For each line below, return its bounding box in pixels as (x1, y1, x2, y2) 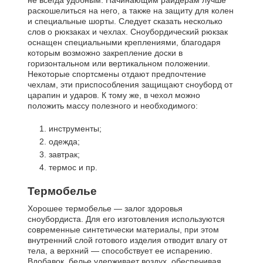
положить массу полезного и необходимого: (28, 100, 198, 110)
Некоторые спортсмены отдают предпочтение (28, 69, 207, 79)
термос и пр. (49, 163, 98, 173)
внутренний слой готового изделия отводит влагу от (28, 235, 228, 245)
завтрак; (49, 150, 80, 160)
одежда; (49, 137, 80, 147)
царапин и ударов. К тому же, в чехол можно (28, 90, 201, 100)
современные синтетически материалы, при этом (28, 224, 220, 234)
